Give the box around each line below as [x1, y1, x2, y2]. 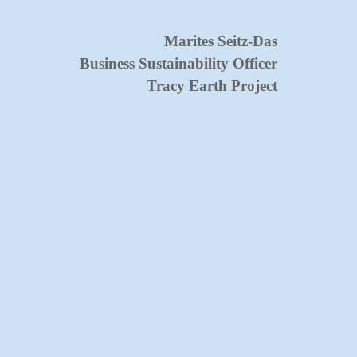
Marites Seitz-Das [163, 32, 277, 49]
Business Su [79, 54, 156, 72]
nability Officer [178, 54, 277, 72]
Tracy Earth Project [146, 76, 277, 94]
